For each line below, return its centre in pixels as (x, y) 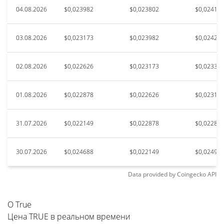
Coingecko (191, 174)
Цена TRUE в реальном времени (69, 216)
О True (19, 204)
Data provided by (152, 174)
